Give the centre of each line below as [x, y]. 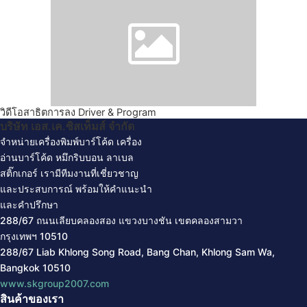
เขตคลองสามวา [209, 221]
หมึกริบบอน [79, 158]
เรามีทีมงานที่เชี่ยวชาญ [88, 173]
